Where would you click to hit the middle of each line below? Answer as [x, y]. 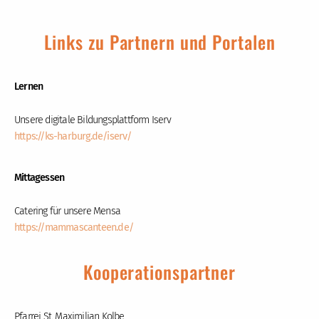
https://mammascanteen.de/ [74, 228]
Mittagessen [40, 178]
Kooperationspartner [159, 272]
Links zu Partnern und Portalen [159, 42]
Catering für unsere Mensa [67, 211]
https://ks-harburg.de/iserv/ [73, 137]
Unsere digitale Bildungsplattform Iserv [93, 120]
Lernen [29, 87]
